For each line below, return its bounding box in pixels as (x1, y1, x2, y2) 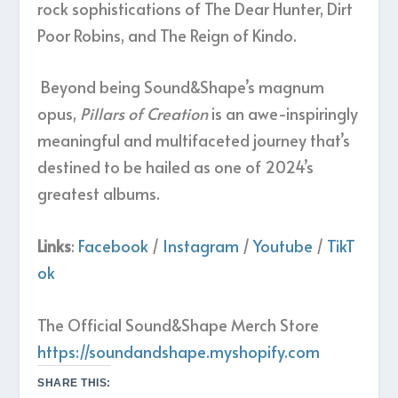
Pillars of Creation (80, 102, 209, 125)
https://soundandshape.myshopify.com (37, 340, 321, 363)
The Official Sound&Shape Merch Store (37, 314, 320, 337)
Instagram (163, 235, 240, 258)
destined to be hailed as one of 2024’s (37, 155, 314, 179)
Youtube (253, 235, 314, 258)
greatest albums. (37, 182, 161, 205)
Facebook (78, 235, 149, 258)
